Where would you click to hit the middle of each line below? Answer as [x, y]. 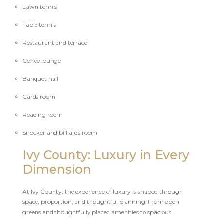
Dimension [56, 169]
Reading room [42, 114]
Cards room [39, 96]
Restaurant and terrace [54, 42]
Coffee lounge [41, 60]
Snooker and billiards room [60, 132]
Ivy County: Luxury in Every [106, 154]
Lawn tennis [39, 6]
